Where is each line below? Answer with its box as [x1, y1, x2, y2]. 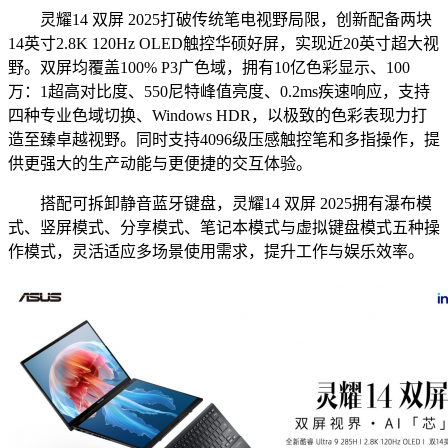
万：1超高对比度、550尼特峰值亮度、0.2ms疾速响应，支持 [8, 83, 430, 101]
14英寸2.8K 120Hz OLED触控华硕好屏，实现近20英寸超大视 [8, 35, 439, 53]
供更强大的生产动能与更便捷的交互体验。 [8, 155, 312, 173]
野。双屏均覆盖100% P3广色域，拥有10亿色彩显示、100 [8, 59, 410, 77]
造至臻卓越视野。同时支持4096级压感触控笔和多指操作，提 [8, 131, 440, 149]
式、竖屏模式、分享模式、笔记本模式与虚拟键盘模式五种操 [8, 219, 440, 237]
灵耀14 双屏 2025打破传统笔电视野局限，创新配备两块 [8, 11, 432, 29]
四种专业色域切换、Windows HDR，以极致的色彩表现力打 [8, 107, 427, 125]
